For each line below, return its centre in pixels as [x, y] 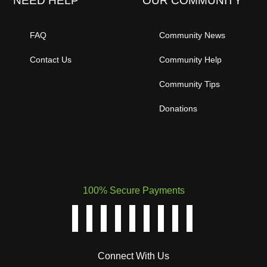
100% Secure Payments [133, 190]
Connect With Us [133, 256]
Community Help [190, 59]
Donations [178, 108]
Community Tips [189, 84]
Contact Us [51, 59]
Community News [192, 35]
